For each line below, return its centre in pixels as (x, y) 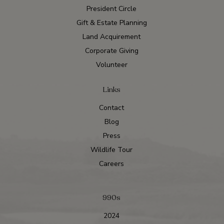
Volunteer (111, 64)
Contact (111, 107)
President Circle (111, 8)
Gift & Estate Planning (111, 22)
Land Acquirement (111, 36)
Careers (111, 163)
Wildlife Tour (111, 149)
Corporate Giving (111, 50)
